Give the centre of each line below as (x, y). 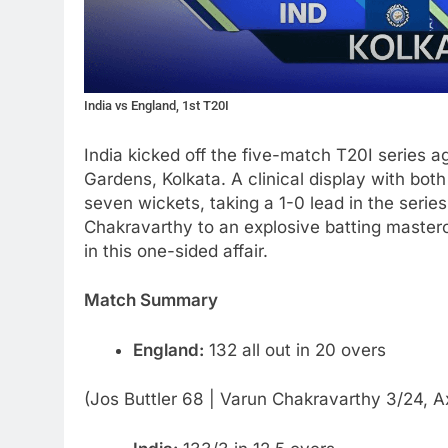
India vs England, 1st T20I (156, 106)
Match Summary (151, 300)
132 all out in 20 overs (294, 349)
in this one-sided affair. (176, 250)
